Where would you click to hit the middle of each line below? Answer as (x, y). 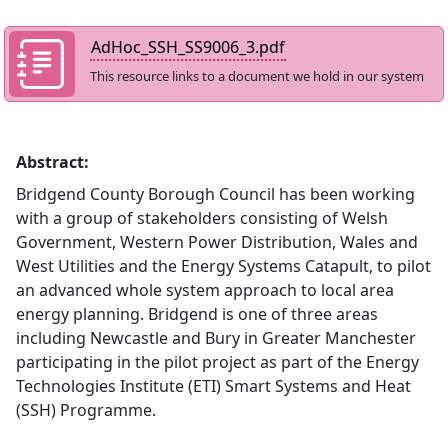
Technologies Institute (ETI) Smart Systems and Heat (213, 386)
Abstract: (52, 162)
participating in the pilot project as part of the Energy (217, 362)
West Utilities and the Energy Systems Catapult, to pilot (223, 266)
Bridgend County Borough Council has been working (215, 194)
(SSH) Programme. (86, 410)
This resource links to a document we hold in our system (256, 76)
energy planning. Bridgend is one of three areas (197, 314)
